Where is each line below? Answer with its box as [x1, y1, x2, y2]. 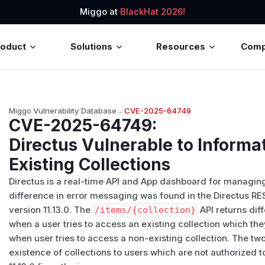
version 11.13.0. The [9, 204, 93, 215]
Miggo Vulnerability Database [9, 105, 117, 115]
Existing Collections [9, 154, 171, 174]
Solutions [70, 41, 112, 52]
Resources [156, 41, 206, 52]
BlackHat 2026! [120, 7, 185, 18]
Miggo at [80, 7, 120, 18]
